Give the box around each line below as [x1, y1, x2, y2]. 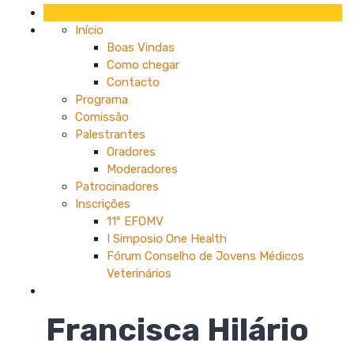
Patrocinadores [75, 179, 159, 194]
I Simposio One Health [107, 232, 227, 247]
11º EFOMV [107, 214, 164, 229]
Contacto [107, 75, 160, 90]
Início [75, 23, 104, 38]
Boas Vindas [107, 40, 175, 55]
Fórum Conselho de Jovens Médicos [107, 249, 304, 264]
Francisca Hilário [45, 311, 309, 349]
